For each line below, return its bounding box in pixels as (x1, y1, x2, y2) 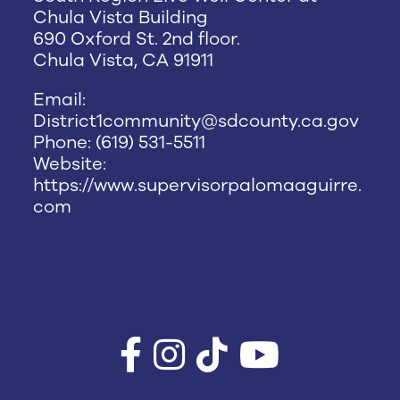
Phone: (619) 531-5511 (33, 131, 206, 154)
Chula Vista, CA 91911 (33, 49, 214, 71)
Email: (33, 88, 87, 111)
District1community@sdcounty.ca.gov (33, 110, 360, 132)
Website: (33, 153, 107, 175)
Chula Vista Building (33, 6, 209, 29)
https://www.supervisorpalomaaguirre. (33, 174, 362, 196)
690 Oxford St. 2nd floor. (33, 28, 241, 50)
